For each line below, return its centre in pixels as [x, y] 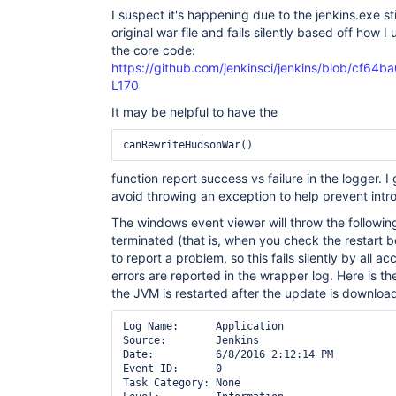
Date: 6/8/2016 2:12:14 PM [228, 354]
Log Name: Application [203, 326]
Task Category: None [182, 383]
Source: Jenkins [191, 340]
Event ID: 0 [172, 369]
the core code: [153, 50]
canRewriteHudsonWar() [188, 145]
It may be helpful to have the [194, 112]
